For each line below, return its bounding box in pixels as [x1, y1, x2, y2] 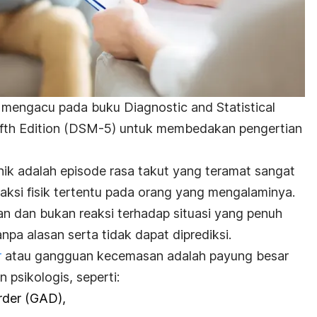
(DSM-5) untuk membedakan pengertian [60, 120, 302, 136]
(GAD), [25, 290, 69, 306]
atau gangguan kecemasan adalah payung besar [1, 248, 289, 263]
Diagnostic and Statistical [124, 99, 275, 115]
